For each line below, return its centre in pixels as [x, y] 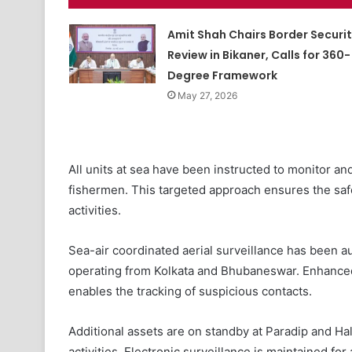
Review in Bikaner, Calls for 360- [258, 55]
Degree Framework [222, 76]
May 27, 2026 [207, 96]
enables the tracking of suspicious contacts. [190, 291]
